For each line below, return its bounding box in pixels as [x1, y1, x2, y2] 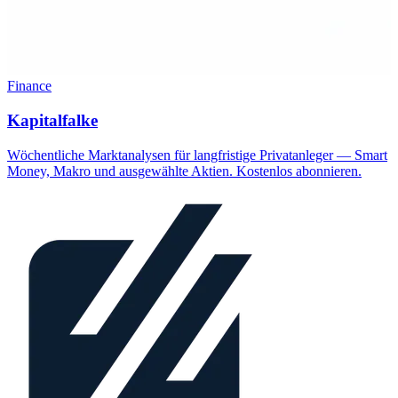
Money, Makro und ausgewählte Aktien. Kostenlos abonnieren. [7, 163, 362, 179]
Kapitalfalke [7, 111, 98, 131]
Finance [7, 78, 52, 94]
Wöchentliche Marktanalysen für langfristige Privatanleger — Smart [7, 147, 387, 163]
